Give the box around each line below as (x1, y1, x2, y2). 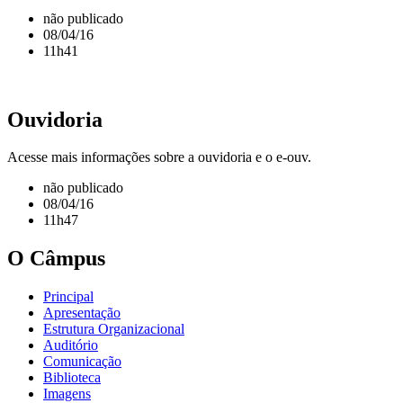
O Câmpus (7, 246, 105, 271)
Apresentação (43, 305, 121, 321)
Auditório (43, 337, 98, 354)
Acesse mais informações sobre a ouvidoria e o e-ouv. (7, 149, 322, 166)
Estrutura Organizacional (43, 321, 184, 337)
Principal (43, 289, 94, 305)
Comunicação (43, 354, 121, 370)
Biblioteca (43, 370, 101, 386)
